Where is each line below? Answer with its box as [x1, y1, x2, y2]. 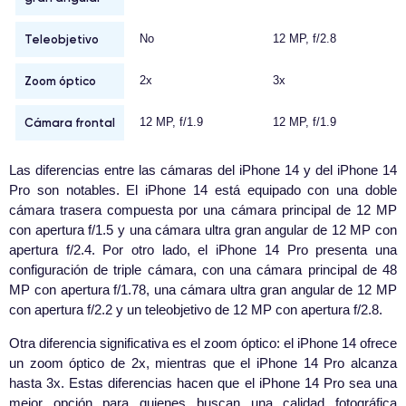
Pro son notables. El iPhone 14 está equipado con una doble [9, 182, 397, 198]
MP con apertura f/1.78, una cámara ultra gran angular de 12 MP [9, 282, 397, 298]
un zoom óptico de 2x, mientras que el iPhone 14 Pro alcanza [9, 355, 397, 372]
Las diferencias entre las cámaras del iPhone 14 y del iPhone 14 [9, 162, 397, 179]
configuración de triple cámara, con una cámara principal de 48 [9, 262, 397, 278]
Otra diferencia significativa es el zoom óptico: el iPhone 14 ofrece [9, 335, 397, 352]
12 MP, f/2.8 [273, 32, 336, 46]
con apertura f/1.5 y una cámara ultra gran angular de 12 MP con [9, 222, 397, 238]
